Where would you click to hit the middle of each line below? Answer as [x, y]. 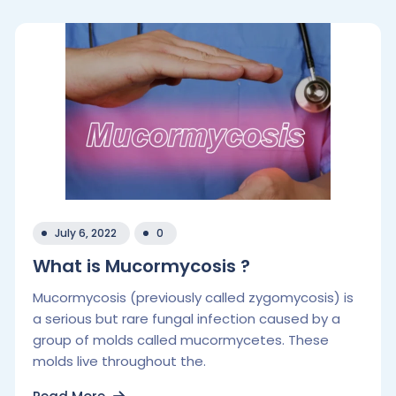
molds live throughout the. [119, 361]
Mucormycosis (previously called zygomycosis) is [193, 297]
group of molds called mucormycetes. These [181, 340]
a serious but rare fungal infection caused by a [187, 319]
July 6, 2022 [86, 233]
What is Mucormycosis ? [141, 266]
